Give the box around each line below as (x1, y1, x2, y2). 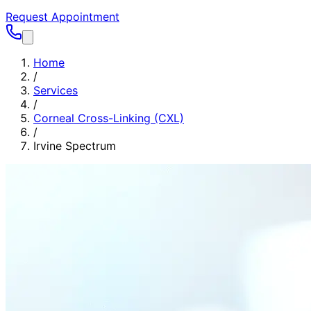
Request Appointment (6, 10, 119, 24)
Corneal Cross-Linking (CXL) (33, 111, 184, 125)
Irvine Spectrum (33, 139, 116, 153)
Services (33, 83, 78, 97)
